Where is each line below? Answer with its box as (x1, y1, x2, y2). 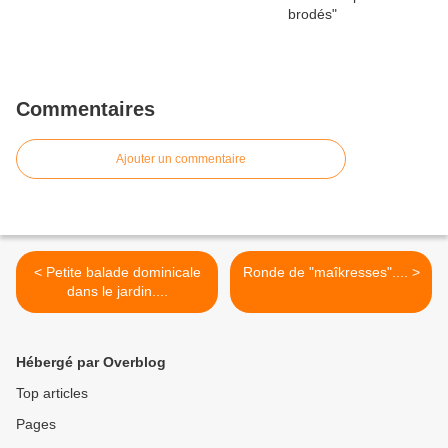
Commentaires (16, 98, 155, 121)
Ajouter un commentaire (116, 152, 246, 167)
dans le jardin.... (66, 283, 168, 300)
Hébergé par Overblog (16, 354, 166, 371)
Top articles (16, 385, 88, 402)
